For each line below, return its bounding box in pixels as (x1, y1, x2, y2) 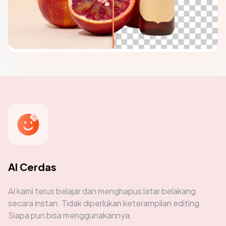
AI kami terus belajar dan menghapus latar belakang (8, 185, 196, 196)
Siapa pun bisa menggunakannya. (8, 209, 132, 220)
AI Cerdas (8, 160, 56, 173)
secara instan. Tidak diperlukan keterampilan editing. (8, 197, 202, 208)
